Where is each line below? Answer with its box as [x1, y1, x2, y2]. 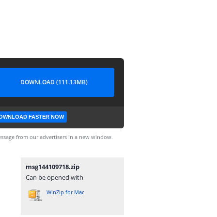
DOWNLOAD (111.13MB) [20, 78, 88, 86]
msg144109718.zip [26, 162, 79, 171]
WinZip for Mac [46, 188, 84, 196]
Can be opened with [26, 173, 83, 182]
